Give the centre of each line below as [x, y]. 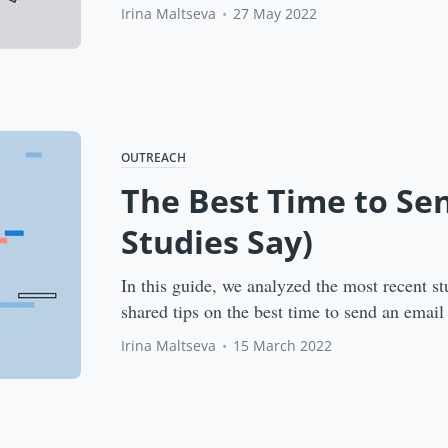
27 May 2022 [275, 14]
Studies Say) [217, 241]
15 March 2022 [283, 345]
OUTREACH [154, 157]
